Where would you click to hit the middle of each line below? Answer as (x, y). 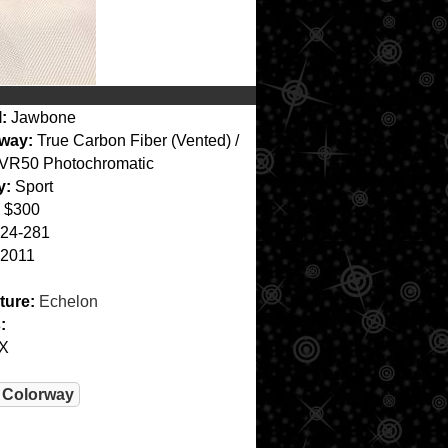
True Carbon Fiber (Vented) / (136, 140)
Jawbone (41, 117)
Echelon (68, 301)
